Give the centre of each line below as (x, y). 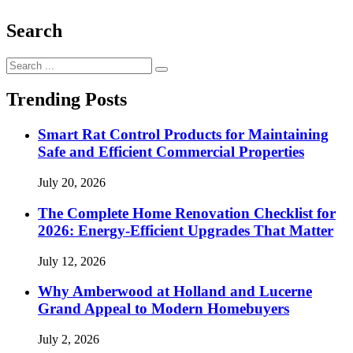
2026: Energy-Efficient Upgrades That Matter (186, 230)
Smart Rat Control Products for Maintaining (183, 135)
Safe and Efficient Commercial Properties (171, 152)
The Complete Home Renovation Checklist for (187, 213)
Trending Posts (67, 100)
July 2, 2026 (69, 339)
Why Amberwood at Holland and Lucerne (175, 292)
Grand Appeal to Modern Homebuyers (163, 309)
